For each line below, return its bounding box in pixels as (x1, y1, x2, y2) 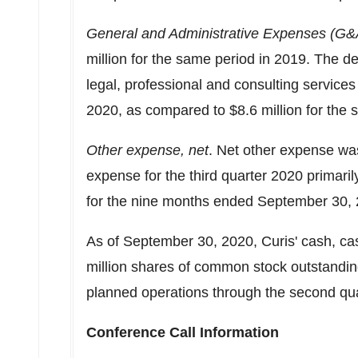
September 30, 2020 (123, 233, 253, 249)
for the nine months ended (86, 193, 257, 209)
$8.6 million (229, 102, 302, 118)
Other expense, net (86, 142, 209, 158)
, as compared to (118, 102, 229, 118)
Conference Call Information (86, 324, 279, 340)
